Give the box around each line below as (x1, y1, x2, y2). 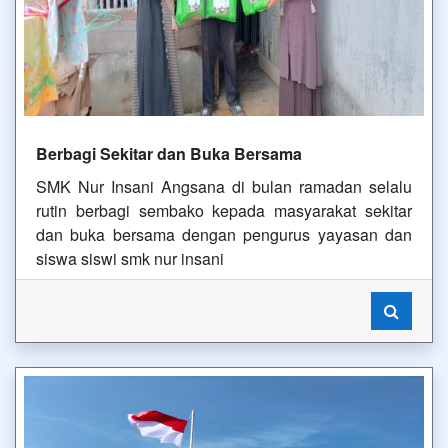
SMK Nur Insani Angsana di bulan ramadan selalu (36, 175, 412, 198)
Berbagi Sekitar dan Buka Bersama (36, 142, 302, 165)
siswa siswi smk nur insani (36, 247, 224, 270)
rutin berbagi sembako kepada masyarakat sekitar (36, 199, 412, 222)
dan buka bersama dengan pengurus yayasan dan (36, 223, 412, 246)
